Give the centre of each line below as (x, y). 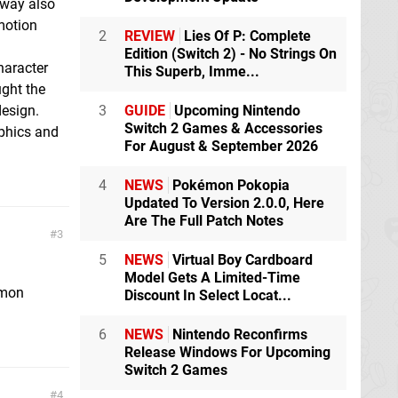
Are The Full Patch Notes (204, 220)
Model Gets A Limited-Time (212, 277)
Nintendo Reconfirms (238, 334)
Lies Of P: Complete (246, 36)
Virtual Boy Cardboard (241, 259)
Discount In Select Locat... (208, 295)
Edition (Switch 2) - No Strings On (231, 53)
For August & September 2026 (221, 146)
